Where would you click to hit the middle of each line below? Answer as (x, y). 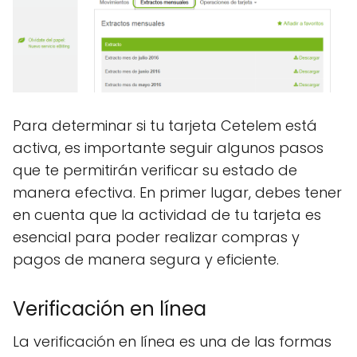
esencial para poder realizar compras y (156, 237)
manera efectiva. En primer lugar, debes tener (177, 193)
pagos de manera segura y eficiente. (146, 260)
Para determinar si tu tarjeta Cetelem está (165, 126)
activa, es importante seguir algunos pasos (168, 148)
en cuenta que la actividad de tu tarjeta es (167, 215)
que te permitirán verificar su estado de (155, 171)
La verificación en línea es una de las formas (172, 342)
